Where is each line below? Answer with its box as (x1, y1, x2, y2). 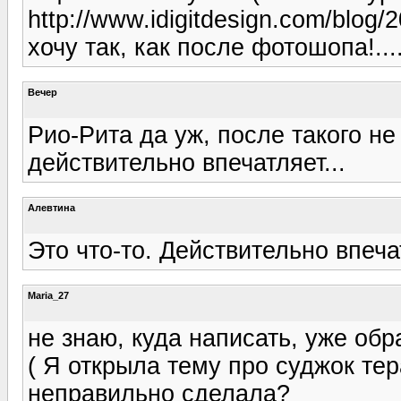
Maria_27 (28, 289, 69, 301)
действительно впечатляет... (28, 149, 346, 176)
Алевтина (28, 201, 75, 213)
